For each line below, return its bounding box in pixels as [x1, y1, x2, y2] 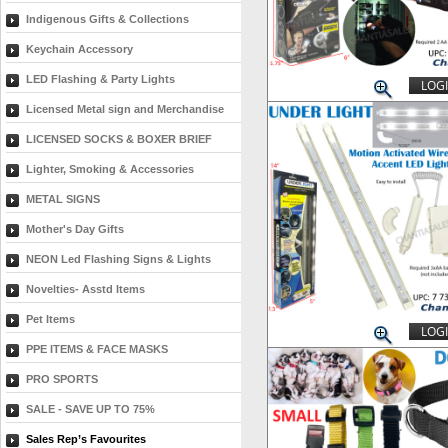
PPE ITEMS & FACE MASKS [26, 343, 168, 355]
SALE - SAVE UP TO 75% [26, 403, 155, 415]
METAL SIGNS [26, 193, 100, 205]
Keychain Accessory [26, 43, 133, 55]
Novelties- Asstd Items [26, 283, 145, 295]
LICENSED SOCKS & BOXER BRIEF [26, 133, 212, 145]
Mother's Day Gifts [26, 223, 124, 235]
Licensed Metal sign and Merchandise [26, 103, 224, 115]
